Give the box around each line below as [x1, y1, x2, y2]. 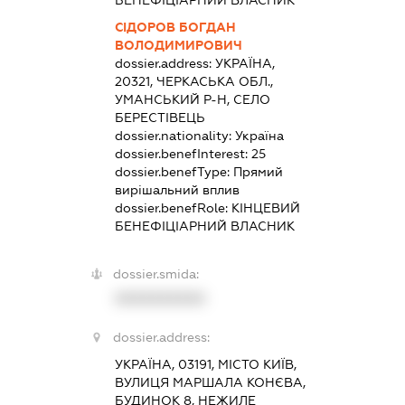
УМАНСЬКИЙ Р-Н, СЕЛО [114, 92, 270, 108]
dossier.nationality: [114, 128, 235, 144]
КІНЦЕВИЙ [231, 201, 300, 216]
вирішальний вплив [114, 183, 240, 198]
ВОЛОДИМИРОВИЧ [114, 38, 242, 53]
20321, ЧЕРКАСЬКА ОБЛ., [114, 74, 273, 89]
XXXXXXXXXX [114, 291, 205, 306]
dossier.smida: [112, 267, 199, 282]
